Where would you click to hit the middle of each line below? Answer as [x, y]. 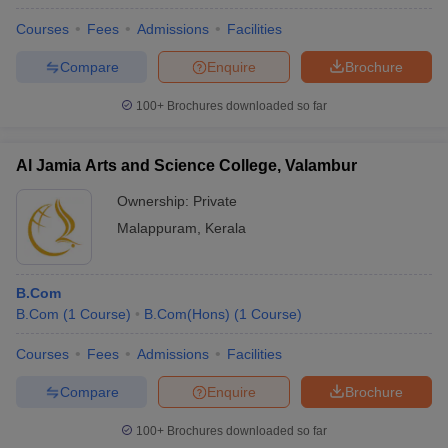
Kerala [225, 228]
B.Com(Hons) [187, 314]
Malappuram [157, 228]
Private [215, 201]
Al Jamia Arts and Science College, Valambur [186, 165]
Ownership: [155, 201]
